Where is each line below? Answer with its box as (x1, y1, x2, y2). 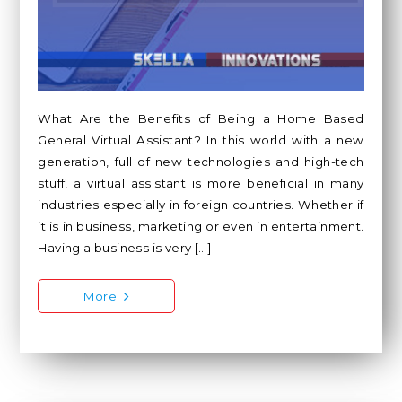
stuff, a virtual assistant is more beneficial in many (38, 175, 364, 190)
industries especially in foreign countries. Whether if (38, 197, 364, 212)
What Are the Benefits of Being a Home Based (38, 110, 364, 126)
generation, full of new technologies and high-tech (38, 153, 364, 169)
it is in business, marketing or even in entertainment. (38, 218, 364, 233)
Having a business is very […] (38, 240, 213, 255)
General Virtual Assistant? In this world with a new (38, 132, 364, 147)
